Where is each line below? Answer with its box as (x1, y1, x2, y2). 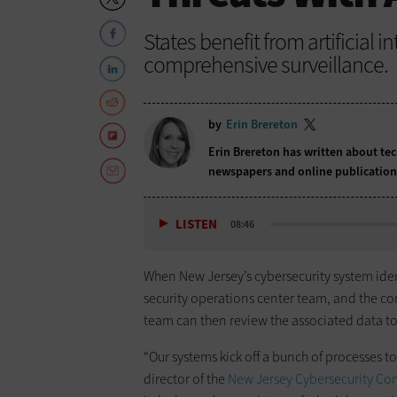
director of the (144, 369, 228, 388)
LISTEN (175, 214, 217, 233)
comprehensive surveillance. (144, 49, 388, 80)
